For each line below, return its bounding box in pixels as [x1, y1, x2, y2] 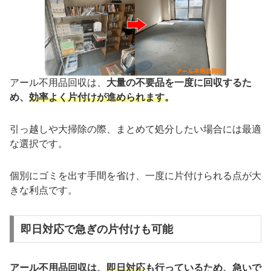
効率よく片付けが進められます [29, 92, 165, 103]
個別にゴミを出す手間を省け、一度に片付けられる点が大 [10, 170, 261, 181]
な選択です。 [10, 139, 68, 149]
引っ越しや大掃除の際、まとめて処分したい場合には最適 [10, 124, 261, 135]
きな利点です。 [10, 184, 77, 195]
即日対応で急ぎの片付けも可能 [20, 223, 173, 235]
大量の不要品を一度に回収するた [106, 77, 252, 88]
